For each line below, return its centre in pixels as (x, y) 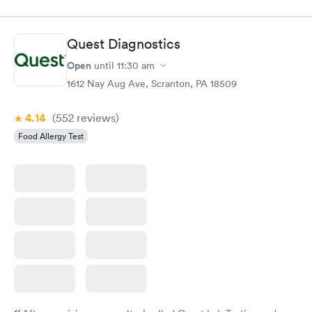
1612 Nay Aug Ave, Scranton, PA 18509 (152, 84)
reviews (95, 118)
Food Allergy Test (51, 136)
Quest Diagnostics (124, 44)
